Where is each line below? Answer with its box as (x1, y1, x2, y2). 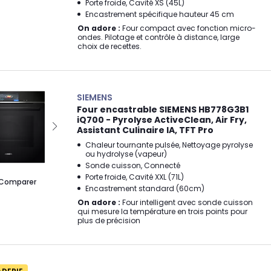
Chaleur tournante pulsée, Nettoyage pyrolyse (85, 139, 253, 150)
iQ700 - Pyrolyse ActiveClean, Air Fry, (77, 113, 247, 126)
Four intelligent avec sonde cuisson (120, 197, 253, 207)
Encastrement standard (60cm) (85, 183, 204, 194)
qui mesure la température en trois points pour (77, 206, 247, 217)
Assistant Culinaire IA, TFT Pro (77, 123, 214, 136)
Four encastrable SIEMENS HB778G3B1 (77, 103, 249, 116)
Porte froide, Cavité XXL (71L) (85, 171, 184, 182)
